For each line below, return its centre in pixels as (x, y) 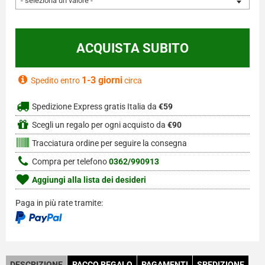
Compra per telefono (70, 162)
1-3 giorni (102, 80)
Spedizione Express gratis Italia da (94, 107)
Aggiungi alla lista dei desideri (88, 180)
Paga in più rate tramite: (59, 203)
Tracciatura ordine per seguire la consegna (109, 144)
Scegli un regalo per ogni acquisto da (99, 125)
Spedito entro (56, 81)
